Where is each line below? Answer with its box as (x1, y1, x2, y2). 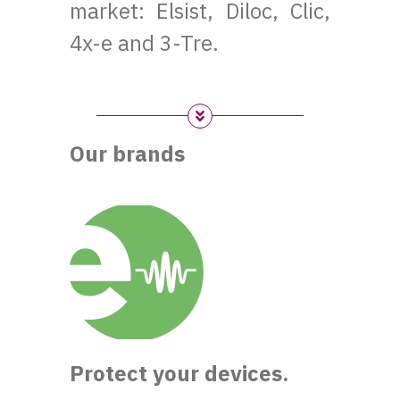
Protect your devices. (70, 358, 289, 387)
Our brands (70, 138, 186, 168)
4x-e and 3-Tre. (70, 29, 220, 58)
